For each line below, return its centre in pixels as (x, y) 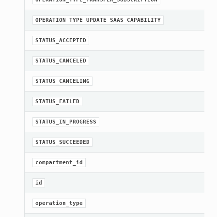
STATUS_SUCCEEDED (62, 142)
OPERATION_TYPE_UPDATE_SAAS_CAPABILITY (98, 20)
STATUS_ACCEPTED (61, 41)
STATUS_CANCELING (62, 81)
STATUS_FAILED (57, 102)
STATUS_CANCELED (61, 61)
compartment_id (59, 163)
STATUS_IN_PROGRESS (66, 122)
